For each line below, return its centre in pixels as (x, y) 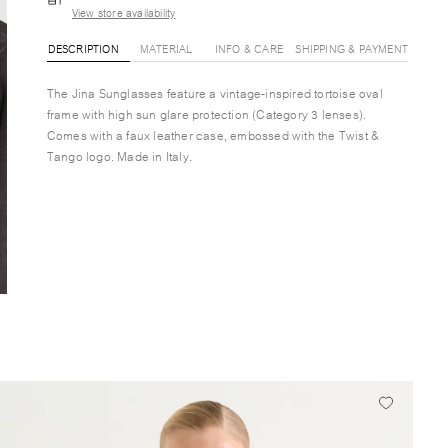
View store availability (123, 12)
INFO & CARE (249, 48)
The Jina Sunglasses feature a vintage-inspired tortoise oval (214, 92)
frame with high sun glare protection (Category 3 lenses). (206, 113)
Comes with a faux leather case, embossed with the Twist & (213, 134)
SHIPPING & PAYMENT (351, 48)
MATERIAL (166, 48)
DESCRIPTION (83, 48)
